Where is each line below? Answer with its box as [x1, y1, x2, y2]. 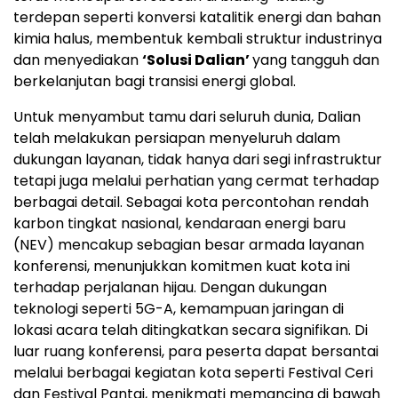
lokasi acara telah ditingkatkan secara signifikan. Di [13, 320, 368, 341]
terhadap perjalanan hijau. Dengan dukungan [13, 277, 327, 298]
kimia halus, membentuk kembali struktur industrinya [13, 28, 382, 50]
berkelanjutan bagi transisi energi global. [13, 71, 296, 92]
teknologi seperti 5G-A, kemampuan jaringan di [13, 298, 344, 320]
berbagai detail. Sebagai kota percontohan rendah [13, 192, 369, 213]
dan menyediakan [13, 50, 142, 71]
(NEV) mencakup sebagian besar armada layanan [13, 235, 364, 256]
